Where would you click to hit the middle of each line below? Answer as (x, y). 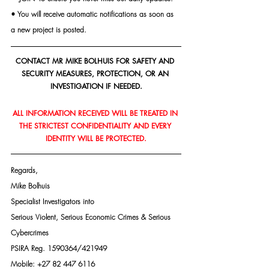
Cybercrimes (30, 232)
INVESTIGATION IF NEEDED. (96, 86)
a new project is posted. (49, 29)
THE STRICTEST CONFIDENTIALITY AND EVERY (96, 125)
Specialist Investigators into (53, 201)
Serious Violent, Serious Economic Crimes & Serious (92, 217)
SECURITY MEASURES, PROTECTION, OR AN (96, 73)
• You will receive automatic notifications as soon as (93, 14)
